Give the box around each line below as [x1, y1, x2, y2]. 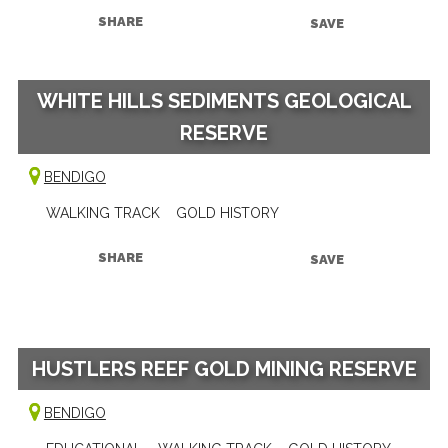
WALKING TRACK [45, 204, 160, 221]
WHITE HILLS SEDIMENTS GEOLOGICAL [36, 88, 412, 113]
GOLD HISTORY [175, 204, 279, 221]
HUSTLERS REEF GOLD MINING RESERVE [31, 356, 417, 381]
